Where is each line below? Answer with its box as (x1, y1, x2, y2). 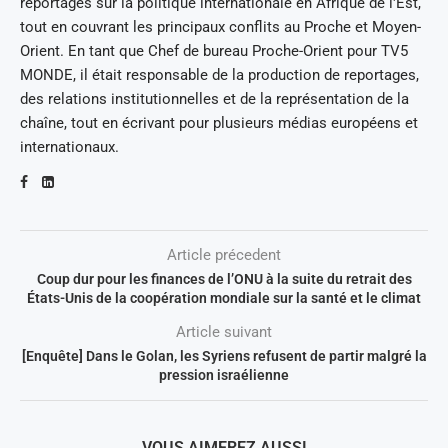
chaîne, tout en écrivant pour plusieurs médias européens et (20, 113, 418, 132)
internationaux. (20, 137, 119, 156)
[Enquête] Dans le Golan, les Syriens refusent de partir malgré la (21, 347, 427, 364)
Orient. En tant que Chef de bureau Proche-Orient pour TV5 (20, 41, 408, 60)
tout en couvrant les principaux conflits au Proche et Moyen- (20, 17, 421, 36)
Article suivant (176, 322, 272, 341)
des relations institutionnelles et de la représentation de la (20, 89, 409, 108)
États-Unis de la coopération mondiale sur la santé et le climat (27, 289, 421, 306)
